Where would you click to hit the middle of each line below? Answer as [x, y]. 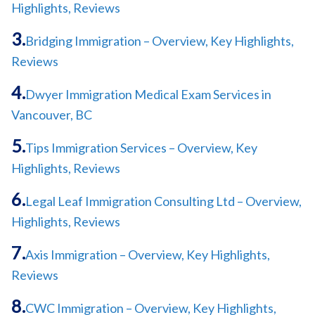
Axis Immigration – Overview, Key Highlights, [148, 254]
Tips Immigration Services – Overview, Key [141, 147]
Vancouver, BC [52, 114]
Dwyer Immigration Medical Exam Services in [148, 94]
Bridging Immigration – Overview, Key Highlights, [160, 40]
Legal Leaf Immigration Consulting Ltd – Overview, [163, 201]
